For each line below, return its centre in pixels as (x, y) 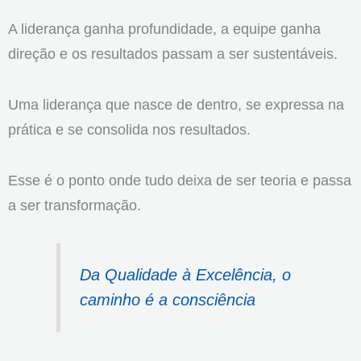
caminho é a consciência (168, 299)
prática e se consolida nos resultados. (129, 129)
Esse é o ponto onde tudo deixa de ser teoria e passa (180, 180)
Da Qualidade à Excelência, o (186, 274)
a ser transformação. (75, 205)
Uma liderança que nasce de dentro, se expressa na (176, 104)
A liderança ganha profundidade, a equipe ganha (164, 29)
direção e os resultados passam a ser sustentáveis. (173, 54)
